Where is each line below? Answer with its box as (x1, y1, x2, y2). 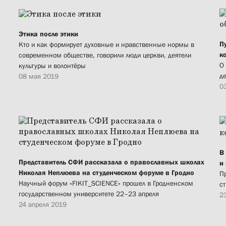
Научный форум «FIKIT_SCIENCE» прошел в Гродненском (19, 179, 193, 188)
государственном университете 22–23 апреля (19, 190, 159, 198)
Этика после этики (19, 30, 78, 38)
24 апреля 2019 (19, 200, 67, 209)
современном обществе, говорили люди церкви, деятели (19, 51, 191, 60)
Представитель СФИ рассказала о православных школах (19, 158, 204, 166)
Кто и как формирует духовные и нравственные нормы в (19, 40, 194, 49)
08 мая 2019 (19, 72, 59, 81)
